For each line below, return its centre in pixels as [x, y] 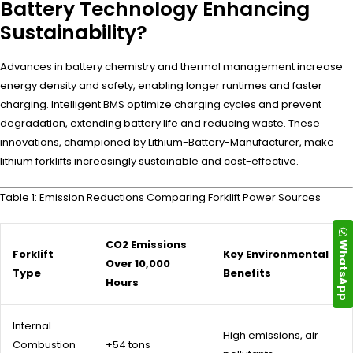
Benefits [247, 273]
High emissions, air [271, 335]
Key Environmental [276, 254]
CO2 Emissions [146, 244]
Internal [32, 325]
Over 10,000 [138, 263]
